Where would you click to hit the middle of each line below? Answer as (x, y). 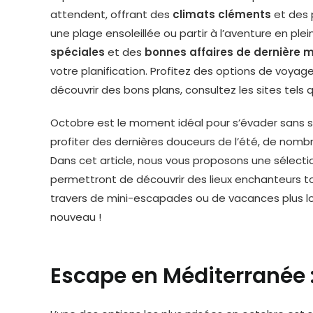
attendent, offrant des (111, 14)
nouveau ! (76, 217)
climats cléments (222, 14)
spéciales (78, 52)
